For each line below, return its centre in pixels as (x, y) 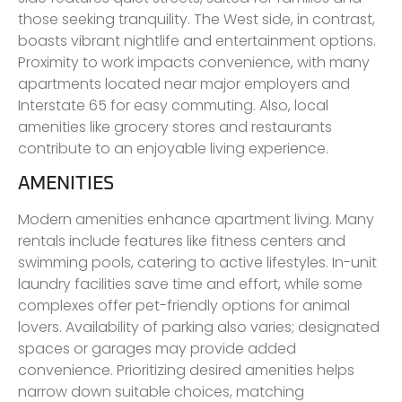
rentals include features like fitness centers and (182, 241)
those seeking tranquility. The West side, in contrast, (197, 19)
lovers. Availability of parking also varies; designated (199, 328)
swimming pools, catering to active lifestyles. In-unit (197, 263)
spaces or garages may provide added (157, 349)
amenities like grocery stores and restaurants (175, 127)
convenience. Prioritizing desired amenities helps (186, 371)
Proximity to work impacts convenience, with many (194, 62)
